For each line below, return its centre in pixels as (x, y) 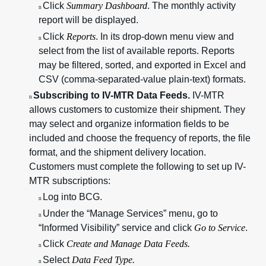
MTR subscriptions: (70, 180)
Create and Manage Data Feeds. (128, 243)
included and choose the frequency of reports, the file (140, 138)
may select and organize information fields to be (129, 123)
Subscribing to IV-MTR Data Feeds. (112, 95)
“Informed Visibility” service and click (116, 227)
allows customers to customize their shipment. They (137, 109)
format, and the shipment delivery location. (118, 152)
